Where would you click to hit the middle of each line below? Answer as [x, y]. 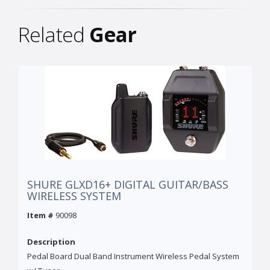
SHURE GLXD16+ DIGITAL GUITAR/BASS [128, 185]
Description [51, 242]
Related [54, 35]
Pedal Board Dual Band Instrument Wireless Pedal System [133, 256]
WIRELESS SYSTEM [74, 196]
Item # [40, 215]
